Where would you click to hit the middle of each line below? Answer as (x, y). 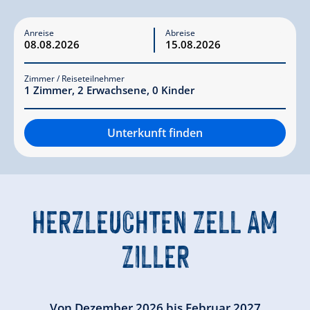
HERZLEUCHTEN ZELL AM (155, 219)
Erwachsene (117, 90)
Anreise (39, 33)
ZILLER (155, 254)
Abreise (180, 33)
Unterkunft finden (155, 133)
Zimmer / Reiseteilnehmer (74, 79)
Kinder (178, 90)
